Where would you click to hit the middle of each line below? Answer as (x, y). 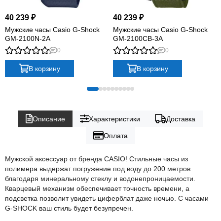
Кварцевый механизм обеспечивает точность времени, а (97, 188)
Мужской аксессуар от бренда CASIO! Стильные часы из (96, 159)
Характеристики (115, 119)
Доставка (181, 119)
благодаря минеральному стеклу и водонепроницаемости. (100, 178)
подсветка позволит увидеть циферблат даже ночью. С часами (107, 198)
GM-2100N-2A (28, 38)
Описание (49, 119)
